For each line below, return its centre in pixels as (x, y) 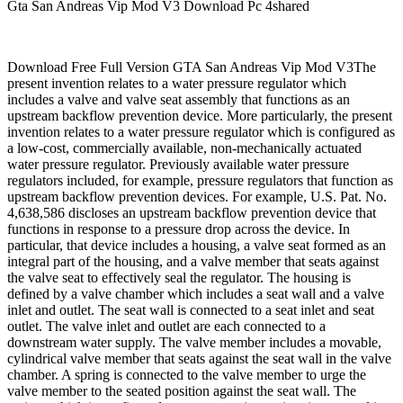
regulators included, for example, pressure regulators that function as (200, 181)
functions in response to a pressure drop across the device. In (179, 229)
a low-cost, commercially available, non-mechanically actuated (184, 148)
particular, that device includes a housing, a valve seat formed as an (197, 246)
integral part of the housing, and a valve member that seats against (193, 262)
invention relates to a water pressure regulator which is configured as (201, 132)
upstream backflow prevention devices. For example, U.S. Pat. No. (197, 197)
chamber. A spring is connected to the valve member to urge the (187, 375)
